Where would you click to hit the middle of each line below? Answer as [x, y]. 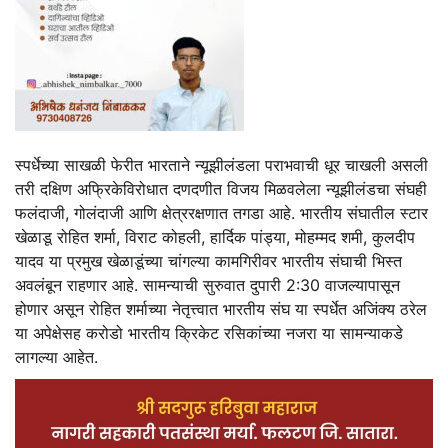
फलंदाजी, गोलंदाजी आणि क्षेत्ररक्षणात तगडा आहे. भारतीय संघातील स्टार [221, 213]
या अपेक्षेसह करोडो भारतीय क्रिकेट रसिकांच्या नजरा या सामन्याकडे [209, 333]
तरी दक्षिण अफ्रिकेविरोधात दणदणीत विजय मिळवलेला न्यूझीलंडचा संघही [221, 189]
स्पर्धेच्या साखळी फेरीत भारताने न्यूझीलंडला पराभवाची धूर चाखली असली [221, 165]
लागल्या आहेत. [56, 357]
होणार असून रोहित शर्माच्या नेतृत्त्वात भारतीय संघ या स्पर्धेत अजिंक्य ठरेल [221, 309]
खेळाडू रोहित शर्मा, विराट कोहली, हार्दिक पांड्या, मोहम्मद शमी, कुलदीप [215, 237]
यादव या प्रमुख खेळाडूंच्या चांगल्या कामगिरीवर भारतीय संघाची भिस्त [208, 261]
